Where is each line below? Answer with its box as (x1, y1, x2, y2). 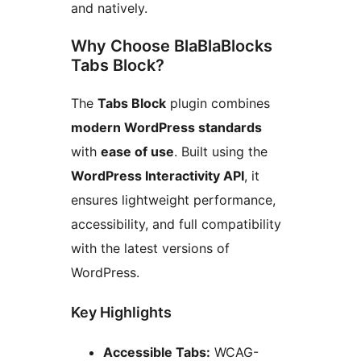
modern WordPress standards (71, 119, 262, 136)
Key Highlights (71, 304, 172, 322)
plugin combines (166, 95, 270, 112)
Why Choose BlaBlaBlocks (71, 36, 272, 56)
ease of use (101, 143, 174, 160)
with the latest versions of (71, 240, 230, 257)
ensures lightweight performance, (71, 192, 276, 209)
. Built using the (174, 143, 268, 160)
